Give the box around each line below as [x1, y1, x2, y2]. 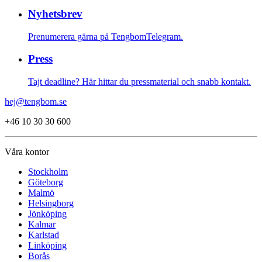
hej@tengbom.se [5, 96, 67, 107]
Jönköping [28, 209, 67, 219]
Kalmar [28, 219, 56, 230]
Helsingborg [28, 198, 74, 209]
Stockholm [28, 167, 68, 177]
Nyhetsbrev [28, 7, 82, 20]
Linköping [28, 240, 67, 251]
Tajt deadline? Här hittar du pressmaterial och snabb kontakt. [28, 77, 251, 87]
